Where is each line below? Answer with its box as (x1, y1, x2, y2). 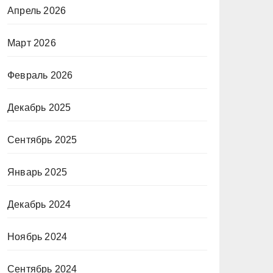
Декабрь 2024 (7, 199, 71, 210)
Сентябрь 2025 (7, 135, 77, 145)
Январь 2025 (7, 167, 68, 177)
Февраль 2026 (7, 70, 73, 80)
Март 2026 (7, 38, 56, 48)
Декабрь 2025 (7, 102, 71, 113)
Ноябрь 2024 (7, 232, 68, 242)
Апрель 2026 (7, 5, 66, 16)
